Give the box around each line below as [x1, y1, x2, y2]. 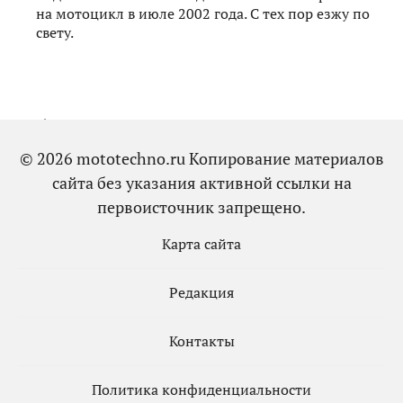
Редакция [169, 282, 234, 303]
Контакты [168, 331, 235, 352]
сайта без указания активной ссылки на [51, 172, 352, 194]
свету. [36, 22, 74, 42]
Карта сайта [162, 233, 241, 254]
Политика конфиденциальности [92, 380, 311, 400]
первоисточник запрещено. [97, 196, 306, 219]
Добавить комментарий [18, 114, 198, 136]
